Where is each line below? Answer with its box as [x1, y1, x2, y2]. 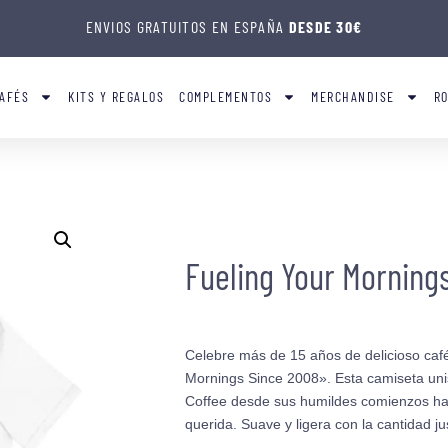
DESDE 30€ [288, 17, 363, 36]
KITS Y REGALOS [68, 88, 165, 106]
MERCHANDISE [311, 88, 395, 106]
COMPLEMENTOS [179, 88, 273, 106]
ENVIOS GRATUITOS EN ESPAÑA [85, 17, 289, 36]
